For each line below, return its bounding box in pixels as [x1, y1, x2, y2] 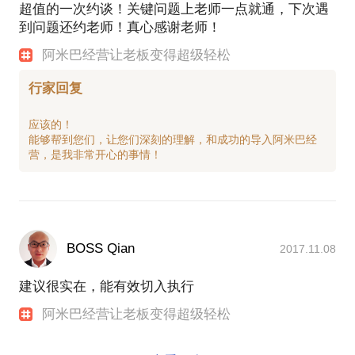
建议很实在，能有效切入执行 [19, 279, 194, 295]
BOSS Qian [67, 241, 135, 257]
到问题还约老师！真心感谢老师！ [19, 19, 221, 35]
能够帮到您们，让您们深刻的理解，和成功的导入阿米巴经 [29, 133, 317, 146]
